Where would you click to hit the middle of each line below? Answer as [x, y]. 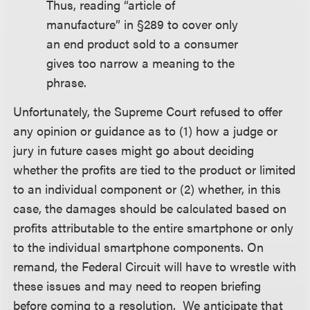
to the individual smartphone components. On [139, 246]
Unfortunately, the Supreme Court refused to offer [148, 111]
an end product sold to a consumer [143, 44]
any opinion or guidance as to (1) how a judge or [146, 130]
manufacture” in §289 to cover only [143, 24]
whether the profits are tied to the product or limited [155, 169]
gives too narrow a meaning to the [141, 63]
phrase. [67, 82]
